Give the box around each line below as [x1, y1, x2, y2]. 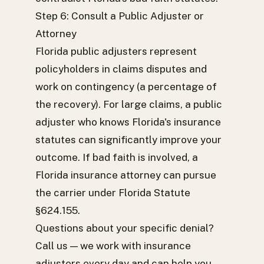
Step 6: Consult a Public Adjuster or [35, 10, 204, 22]
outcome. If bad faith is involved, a [35, 151, 198, 163]
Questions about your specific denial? [35, 222, 214, 234]
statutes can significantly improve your [35, 134, 222, 146]
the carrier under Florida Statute [35, 187, 190, 199]
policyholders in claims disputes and [35, 63, 207, 75]
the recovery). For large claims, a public [35, 98, 222, 110]
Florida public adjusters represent [35, 45, 197, 57]
